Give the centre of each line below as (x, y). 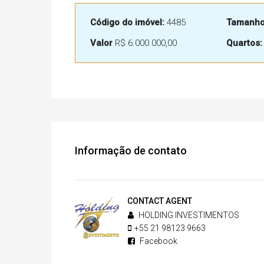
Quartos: (244, 43)
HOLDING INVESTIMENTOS (188, 215)
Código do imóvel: (127, 22)
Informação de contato (131, 151)
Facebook (159, 241)
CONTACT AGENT (160, 201)
